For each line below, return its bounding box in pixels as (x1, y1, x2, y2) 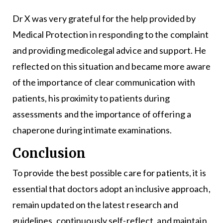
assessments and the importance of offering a (12, 109, 191, 120)
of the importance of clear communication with (12, 77, 196, 88)
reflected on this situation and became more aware (12, 61, 211, 72)
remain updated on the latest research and (12, 199, 178, 211)
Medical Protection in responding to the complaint (12, 29, 209, 40)
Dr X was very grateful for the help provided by (12, 13, 196, 24)
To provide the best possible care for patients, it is (12, 167, 206, 179)
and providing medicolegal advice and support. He (12, 45, 207, 56)
